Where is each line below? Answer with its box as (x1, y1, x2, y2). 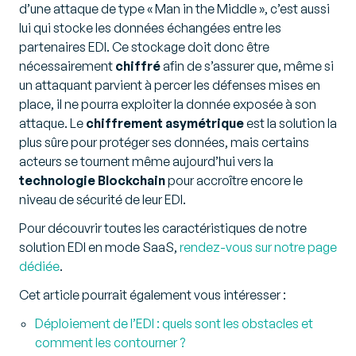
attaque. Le (19, 115, 86, 132)
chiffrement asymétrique (86, 115, 244, 132)
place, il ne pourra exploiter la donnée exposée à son (19, 96, 316, 113)
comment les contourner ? (35, 335, 185, 351)
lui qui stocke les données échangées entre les (19, 20, 281, 37)
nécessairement (19, 58, 115, 75)
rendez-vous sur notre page (180, 239, 337, 256)
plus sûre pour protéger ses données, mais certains (19, 134, 309, 151)
